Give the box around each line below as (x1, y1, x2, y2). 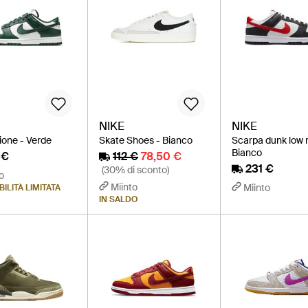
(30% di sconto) (101, 164, 169, 177)
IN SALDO (98, 194, 137, 206)
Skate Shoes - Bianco (98, 134, 192, 147)
